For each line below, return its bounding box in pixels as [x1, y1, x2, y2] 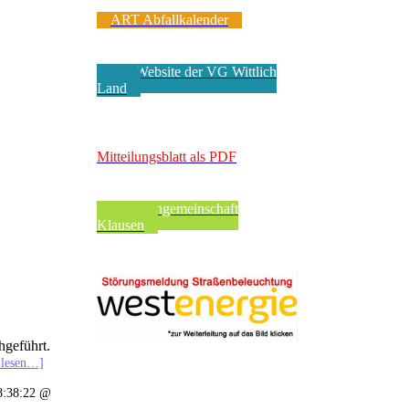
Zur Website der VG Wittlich [110, 64, 277, 79]
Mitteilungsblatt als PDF [97, 149, 236, 164]
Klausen [97, 217, 144, 233]
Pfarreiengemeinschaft [110, 201, 238, 216]
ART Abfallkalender [110, 12, 228, 27]
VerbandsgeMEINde [110, 132, 229, 148]
